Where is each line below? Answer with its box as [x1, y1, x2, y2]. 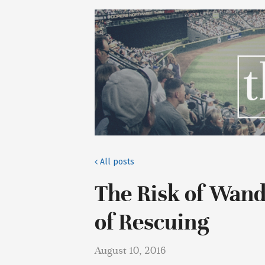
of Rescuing [95, 208, 209, 237]
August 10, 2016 [95, 244, 166, 258]
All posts [98, 157, 134, 167]
